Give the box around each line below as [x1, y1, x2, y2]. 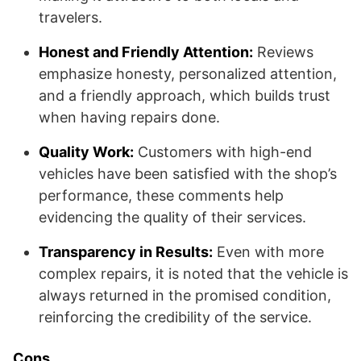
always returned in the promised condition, [39, 287, 331, 304]
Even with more [213, 243, 324, 260]
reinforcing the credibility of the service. [39, 309, 312, 326]
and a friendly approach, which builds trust [39, 87, 330, 104]
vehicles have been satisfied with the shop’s [39, 165, 337, 182]
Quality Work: [39, 143, 134, 160]
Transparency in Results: [39, 243, 213, 260]
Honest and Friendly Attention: [39, 44, 253, 60]
